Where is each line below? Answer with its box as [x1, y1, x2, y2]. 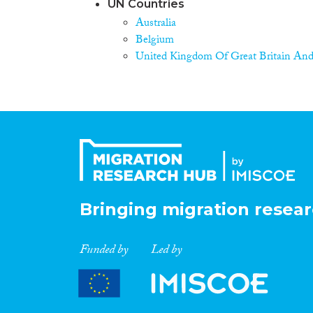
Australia [136, 14, 176, 34]
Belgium [136, 31, 174, 50]
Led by [150, 240, 182, 263]
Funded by [80, 240, 128, 263]
